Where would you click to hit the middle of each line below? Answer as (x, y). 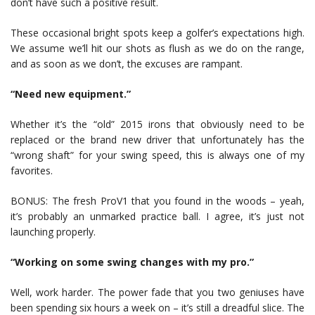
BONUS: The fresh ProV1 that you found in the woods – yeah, (157, 201)
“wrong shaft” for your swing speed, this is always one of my (157, 155)
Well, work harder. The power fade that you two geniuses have (157, 292)
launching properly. (53, 232)
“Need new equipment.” (71, 94)
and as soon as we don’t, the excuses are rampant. (127, 64)
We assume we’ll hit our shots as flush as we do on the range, (157, 49)
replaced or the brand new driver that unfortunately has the (157, 140)
